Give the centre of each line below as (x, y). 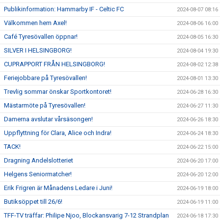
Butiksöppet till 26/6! (33, 202)
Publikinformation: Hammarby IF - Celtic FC (64, 9)
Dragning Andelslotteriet (39, 160)
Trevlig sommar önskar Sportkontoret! (58, 92)
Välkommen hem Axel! (35, 23)
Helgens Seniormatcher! (38, 174)
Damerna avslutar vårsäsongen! (48, 119)
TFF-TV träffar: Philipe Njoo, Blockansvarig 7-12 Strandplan (86, 215)
